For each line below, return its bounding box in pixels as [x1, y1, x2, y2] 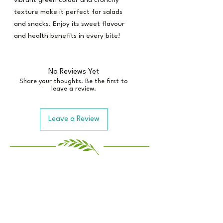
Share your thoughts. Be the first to [19, 78, 128, 85]
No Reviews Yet [48, 68, 99, 76]
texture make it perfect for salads [14, 8, 122, 16]
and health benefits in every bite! [14, 32, 120, 40]
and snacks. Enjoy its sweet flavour [14, 20, 124, 28]
